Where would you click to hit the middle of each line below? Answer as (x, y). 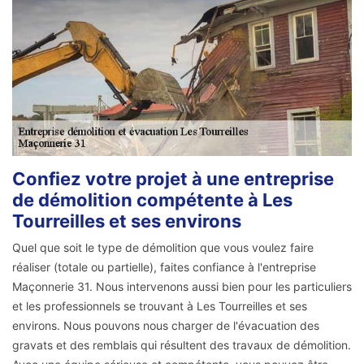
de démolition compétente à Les (152, 200)
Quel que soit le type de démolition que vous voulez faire (163, 248)
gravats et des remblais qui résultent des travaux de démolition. (182, 345)
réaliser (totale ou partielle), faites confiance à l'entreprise (164, 267)
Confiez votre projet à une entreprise (173, 179)
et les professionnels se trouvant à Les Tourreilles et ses (160, 306)
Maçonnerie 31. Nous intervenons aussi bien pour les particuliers (182, 287)
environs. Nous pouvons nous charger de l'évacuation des (166, 326)
